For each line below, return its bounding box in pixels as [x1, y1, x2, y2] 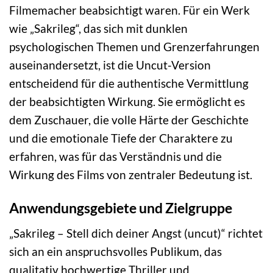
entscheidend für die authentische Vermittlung [9, 76, 249, 91]
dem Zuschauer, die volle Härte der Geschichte [9, 113, 249, 127]
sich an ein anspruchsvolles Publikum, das [9, 244, 222, 258]
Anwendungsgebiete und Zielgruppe [9, 199, 232, 217]
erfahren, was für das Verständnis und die [9, 149, 222, 164]
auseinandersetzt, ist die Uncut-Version [9, 58, 211, 73]
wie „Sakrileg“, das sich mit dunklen [9, 21, 188, 36]
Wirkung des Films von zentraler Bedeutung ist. [9, 168, 252, 182]
